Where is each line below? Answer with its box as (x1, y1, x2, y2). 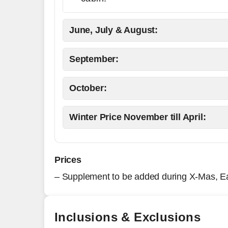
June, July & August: (69, 25, 158, 35)
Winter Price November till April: (69, 112, 206, 122)
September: (69, 54, 119, 64)
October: (69, 83, 107, 93)
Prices (54, 155, 81, 165)
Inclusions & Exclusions (54, 210, 201, 224)
